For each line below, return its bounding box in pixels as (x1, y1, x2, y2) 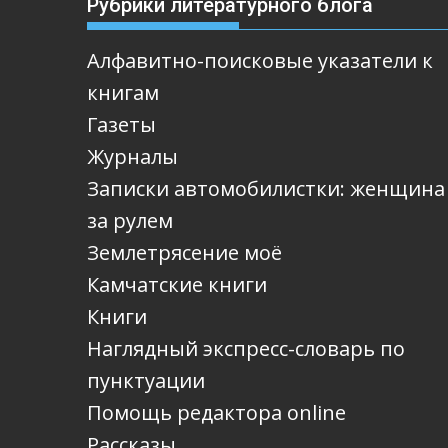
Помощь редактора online (87, 399, 346, 426)
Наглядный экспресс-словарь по (87, 335, 405, 362)
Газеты (87, 111, 156, 138)
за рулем (87, 207, 173, 234)
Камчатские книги (87, 271, 267, 298)
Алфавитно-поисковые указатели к (87, 47, 433, 74)
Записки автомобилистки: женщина (87, 175, 445, 202)
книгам (87, 79, 159, 106)
